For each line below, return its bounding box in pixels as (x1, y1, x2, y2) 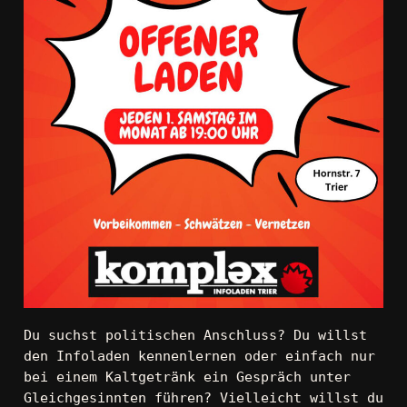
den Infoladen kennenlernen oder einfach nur (23, 347, 375, 363)
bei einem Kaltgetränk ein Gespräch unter (23, 368, 351, 384)
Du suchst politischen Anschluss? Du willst (23, 326, 367, 342)
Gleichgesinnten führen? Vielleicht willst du (23, 389, 383, 405)
